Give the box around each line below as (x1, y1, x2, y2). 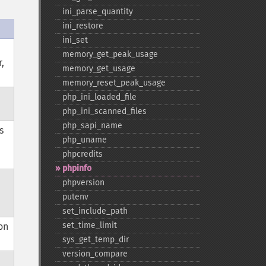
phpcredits (62, 149, 103, 159)
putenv (62, 192, 88, 202)
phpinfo (62, 163, 91, 173)
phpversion (62, 178, 104, 188)
